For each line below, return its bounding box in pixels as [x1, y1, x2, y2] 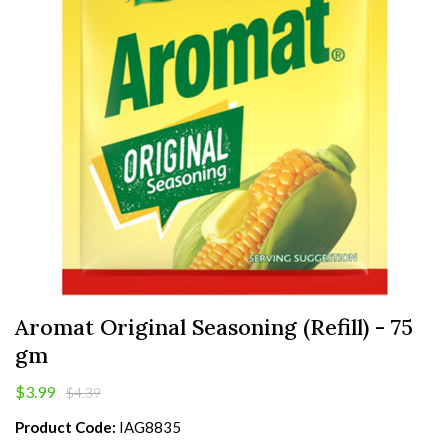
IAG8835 [119, 418, 181, 436]
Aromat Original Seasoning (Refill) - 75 [15, 313, 413, 341]
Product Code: [15, 418, 116, 436]
